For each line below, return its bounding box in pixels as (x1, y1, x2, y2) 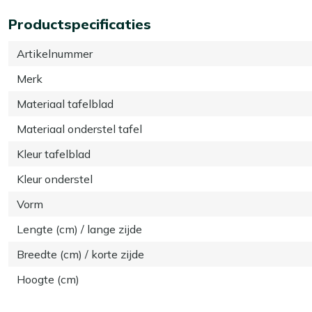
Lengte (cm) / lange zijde (17, 221, 142, 236)
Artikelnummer (17, 46, 93, 61)
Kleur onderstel (17, 171, 93, 186)
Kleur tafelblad (17, 146, 91, 161)
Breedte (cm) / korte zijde (17, 247, 144, 261)
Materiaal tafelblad (17, 96, 114, 111)
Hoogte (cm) (17, 272, 79, 286)
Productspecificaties (8, 15, 151, 33)
